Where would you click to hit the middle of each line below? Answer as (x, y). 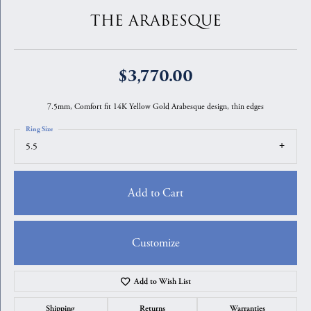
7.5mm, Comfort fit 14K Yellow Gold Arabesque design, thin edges (155, 107)
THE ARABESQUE (155, 21)
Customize (155, 243)
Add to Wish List (163, 281)
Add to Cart (155, 193)
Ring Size (39, 129)
